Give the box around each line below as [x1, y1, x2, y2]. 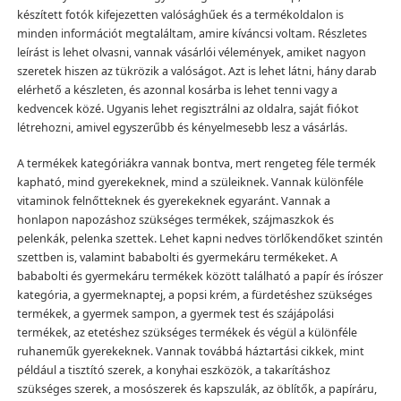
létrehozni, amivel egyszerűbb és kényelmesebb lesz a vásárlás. [16, 120, 347, 136]
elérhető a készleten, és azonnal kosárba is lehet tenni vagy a [16, 82, 337, 98]
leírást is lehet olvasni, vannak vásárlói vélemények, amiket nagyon [16, 45, 366, 61]
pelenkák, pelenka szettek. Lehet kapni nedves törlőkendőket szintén [16, 231, 383, 247]
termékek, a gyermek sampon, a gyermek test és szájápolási [16, 306, 334, 322]
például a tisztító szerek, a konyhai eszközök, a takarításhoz [16, 363, 330, 379]
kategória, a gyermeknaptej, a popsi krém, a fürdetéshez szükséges [16, 287, 372, 303]
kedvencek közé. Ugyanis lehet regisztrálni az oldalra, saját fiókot [16, 101, 359, 117]
